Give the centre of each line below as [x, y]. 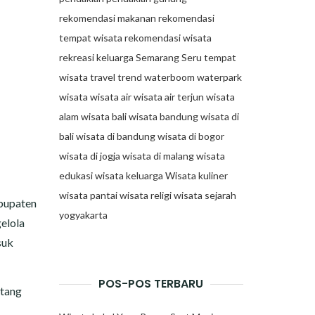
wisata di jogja [89, 156]
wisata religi [145, 195]
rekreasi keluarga [96, 57]
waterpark [219, 77]
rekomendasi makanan [107, 18]
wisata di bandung [115, 136]
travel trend [116, 77]
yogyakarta [83, 215]
